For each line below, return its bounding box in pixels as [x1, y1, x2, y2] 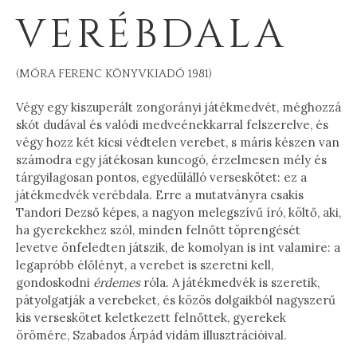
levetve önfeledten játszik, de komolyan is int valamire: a [16, 240, 340, 256]
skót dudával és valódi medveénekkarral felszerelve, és [16, 117, 328, 133]
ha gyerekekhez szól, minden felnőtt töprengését [16, 222, 300, 238]
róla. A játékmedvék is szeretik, [140, 275, 320, 291]
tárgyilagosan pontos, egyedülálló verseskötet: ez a [16, 170, 307, 186]
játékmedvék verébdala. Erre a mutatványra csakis [16, 187, 304, 203]
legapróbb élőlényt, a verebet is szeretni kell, [16, 257, 273, 273]
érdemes [93, 275, 140, 291]
